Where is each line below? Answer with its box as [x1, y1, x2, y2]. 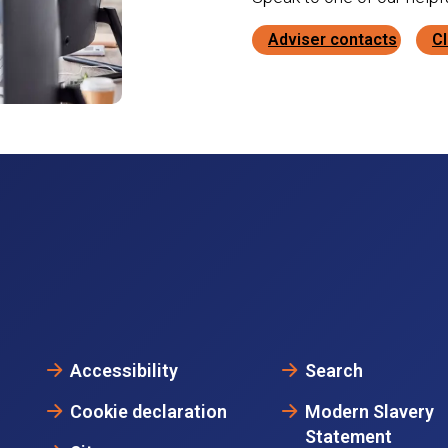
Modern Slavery [304, 400, 434, 422]
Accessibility [70, 359, 178, 381]
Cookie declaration [70, 400, 227, 422]
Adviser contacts [268, 30, 397, 49]
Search [304, 359, 363, 381]
